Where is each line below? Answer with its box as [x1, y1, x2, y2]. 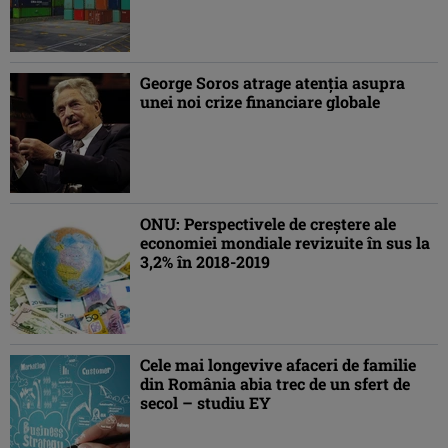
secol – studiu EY [140, 392, 271, 414]
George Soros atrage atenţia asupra [140, 72, 405, 94]
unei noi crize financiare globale [140, 91, 380, 113]
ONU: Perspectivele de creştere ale [140, 213, 396, 235]
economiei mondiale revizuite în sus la [140, 232, 430, 254]
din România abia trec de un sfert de [140, 373, 410, 395]
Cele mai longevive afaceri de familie [140, 354, 416, 376]
